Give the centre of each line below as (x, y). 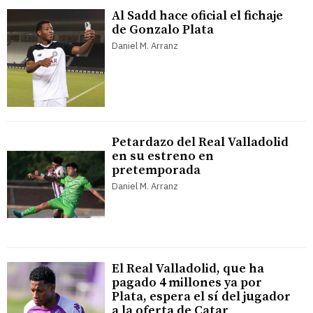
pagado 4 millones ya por (187, 283)
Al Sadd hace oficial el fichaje (197, 16)
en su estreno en (163, 156)
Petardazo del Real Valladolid (200, 143)
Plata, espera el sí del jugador (201, 297)
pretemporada (156, 170)
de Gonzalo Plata (163, 30)
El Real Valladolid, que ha (188, 269)
